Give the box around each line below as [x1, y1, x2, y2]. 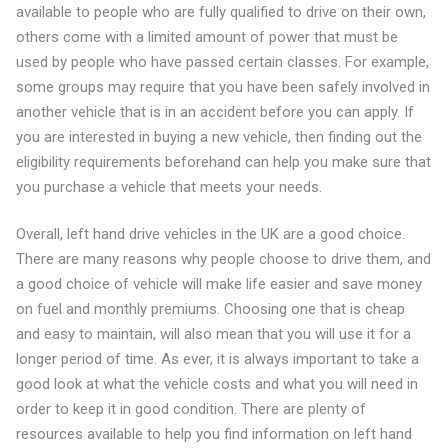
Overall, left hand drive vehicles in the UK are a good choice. [15, 225, 405, 243]
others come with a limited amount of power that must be [15, 27, 398, 46]
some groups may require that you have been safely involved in [15, 77, 430, 96]
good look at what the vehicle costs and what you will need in [15, 375, 418, 393]
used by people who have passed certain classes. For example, [15, 52, 429, 71]
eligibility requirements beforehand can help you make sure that [15, 152, 431, 171]
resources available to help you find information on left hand [15, 425, 412, 443]
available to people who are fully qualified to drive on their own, [15, 2, 426, 21]
